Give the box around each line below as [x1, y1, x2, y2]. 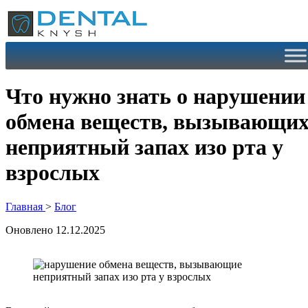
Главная [5, 200, 45, 212]
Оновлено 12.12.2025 [5, 223, 105, 236]
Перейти [5, 5, 45, 16]
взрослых [5, 160, 100, 186]
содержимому [5, 30, 69, 41]
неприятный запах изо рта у [5, 135, 283, 160]
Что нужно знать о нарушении [5, 84, 305, 109]
